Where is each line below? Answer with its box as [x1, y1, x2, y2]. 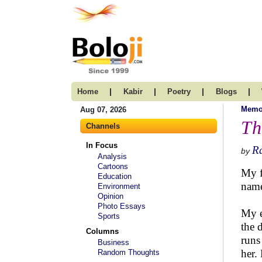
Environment [98, 182, 140, 191]
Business [98, 238, 129, 247]
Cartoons [98, 162, 128, 171]
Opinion [98, 192, 123, 201]
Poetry [167, 87, 191, 96]
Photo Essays [98, 202, 146, 211]
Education [98, 172, 132, 181]
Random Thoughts [98, 248, 160, 257]
